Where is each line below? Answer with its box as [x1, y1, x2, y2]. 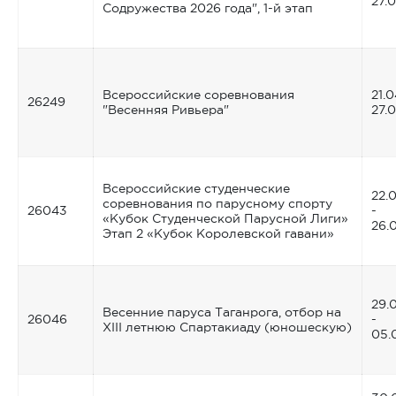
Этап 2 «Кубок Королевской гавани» [103, 225, 334, 240]
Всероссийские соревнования [103, 87, 294, 102]
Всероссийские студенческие [103, 180, 290, 195]
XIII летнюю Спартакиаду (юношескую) [103, 319, 352, 334]
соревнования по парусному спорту [103, 195, 332, 210]
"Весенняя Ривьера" [103, 102, 229, 117]
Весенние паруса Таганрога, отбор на [103, 304, 341, 319]
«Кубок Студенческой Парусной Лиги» [103, 210, 348, 225]
